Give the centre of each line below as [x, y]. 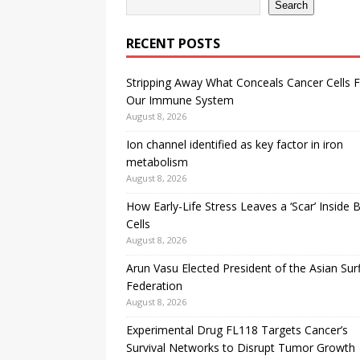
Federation [154, 286]
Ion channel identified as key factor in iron [235, 145]
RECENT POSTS [173, 44]
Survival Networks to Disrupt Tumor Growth [241, 348]
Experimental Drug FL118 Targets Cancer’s [237, 330]
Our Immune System [180, 100]
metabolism [157, 162]
